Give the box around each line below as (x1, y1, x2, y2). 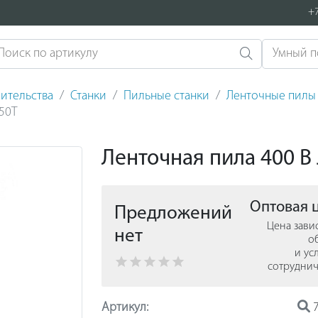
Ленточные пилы (226, 89, 316, 103)
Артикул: (101, 300, 148, 314)
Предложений (114, 204, 232, 224)
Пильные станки (123, 89, 209, 103)
